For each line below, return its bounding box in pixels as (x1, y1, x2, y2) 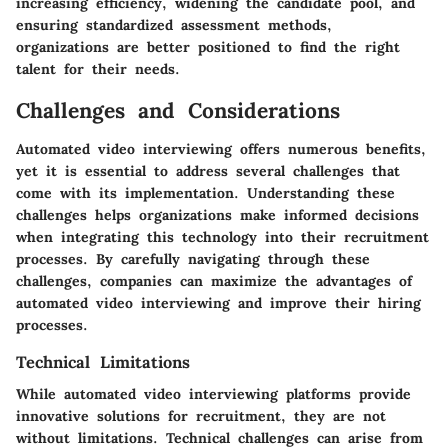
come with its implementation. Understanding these (16, 183, 395, 202)
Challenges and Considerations (16, 97, 340, 125)
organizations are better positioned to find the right (16, 38, 400, 57)
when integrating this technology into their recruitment (16, 227, 429, 246)
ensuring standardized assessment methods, (16, 16, 332, 35)
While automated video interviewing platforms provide (16, 384, 411, 403)
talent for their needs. (16, 60, 180, 79)
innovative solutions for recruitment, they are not (16, 406, 386, 425)
